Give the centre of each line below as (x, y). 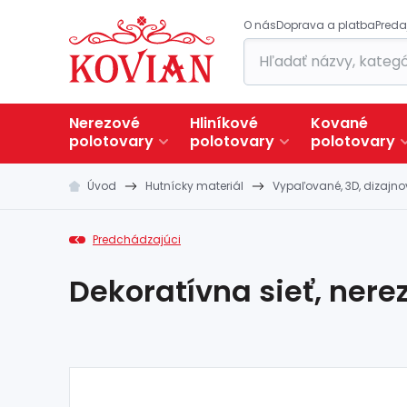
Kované (339, 123)
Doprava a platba (326, 25)
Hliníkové (224, 123)
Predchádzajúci (137, 239)
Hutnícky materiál (194, 186)
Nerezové (104, 123)
